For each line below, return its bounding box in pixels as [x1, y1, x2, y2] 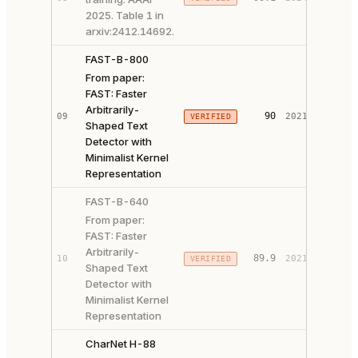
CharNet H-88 [86, 337, 156, 350]
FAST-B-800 [86, 53, 149, 66]
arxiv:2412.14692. [86, 25, 174, 38]
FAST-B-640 [86, 195, 149, 208]
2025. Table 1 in [86, 9, 164, 22]
